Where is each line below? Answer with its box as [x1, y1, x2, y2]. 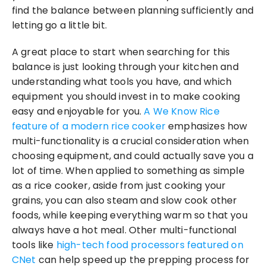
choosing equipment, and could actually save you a [12, 149, 254, 163]
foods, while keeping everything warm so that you [12, 208, 248, 222]
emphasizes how [165, 119, 248, 133]
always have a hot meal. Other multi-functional [12, 223, 237, 237]
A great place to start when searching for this [12, 45, 230, 59]
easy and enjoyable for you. [12, 104, 144, 118]
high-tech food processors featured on [56, 238, 243, 252]
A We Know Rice [144, 104, 220, 118]
